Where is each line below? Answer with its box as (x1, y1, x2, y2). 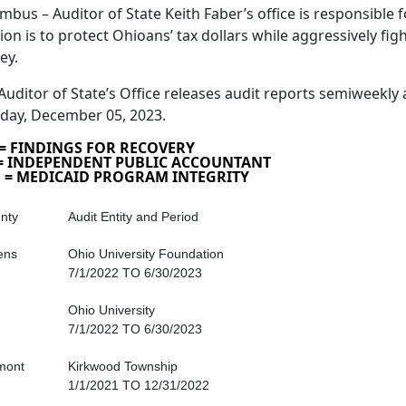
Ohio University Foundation (68, 246, 224, 262)
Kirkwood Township (68, 359, 178, 374)
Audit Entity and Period (68, 209, 198, 225)
